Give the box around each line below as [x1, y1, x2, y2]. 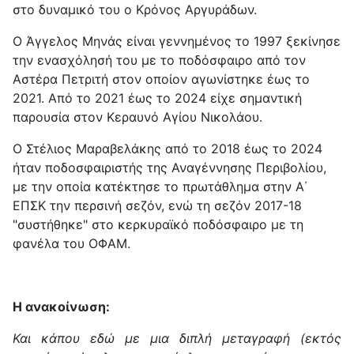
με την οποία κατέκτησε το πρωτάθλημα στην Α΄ [13, 179, 307, 195]
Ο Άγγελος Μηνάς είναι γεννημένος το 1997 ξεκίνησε [13, 33, 341, 50]
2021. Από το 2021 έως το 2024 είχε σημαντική [13, 90, 302, 107]
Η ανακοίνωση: [13, 299, 110, 315]
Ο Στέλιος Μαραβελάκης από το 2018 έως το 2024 [13, 141, 322, 157]
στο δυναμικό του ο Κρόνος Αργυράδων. [13, 2, 257, 18]
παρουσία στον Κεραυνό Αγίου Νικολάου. [13, 109, 262, 126]
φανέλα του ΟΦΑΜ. [13, 235, 130, 252]
